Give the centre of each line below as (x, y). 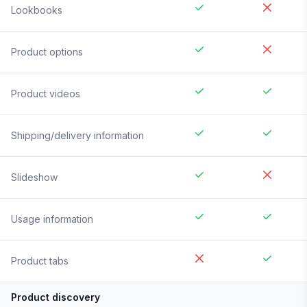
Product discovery (56, 297)
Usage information (52, 219)
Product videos (46, 94)
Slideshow (34, 177)
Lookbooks (37, 10)
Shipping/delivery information (77, 136)
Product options (47, 52)
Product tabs (40, 261)
